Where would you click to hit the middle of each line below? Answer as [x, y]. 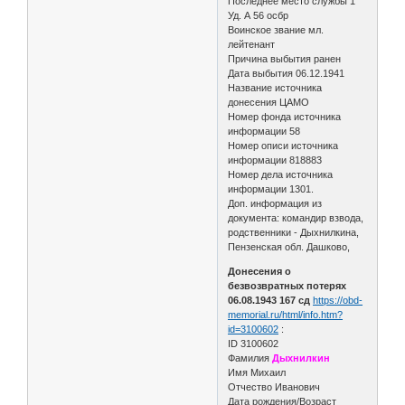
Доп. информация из [275, 203]
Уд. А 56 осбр [259, 15]
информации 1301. [271, 188]
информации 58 [264, 131]
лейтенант [252, 44]
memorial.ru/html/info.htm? [286, 314]
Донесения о [260, 271]
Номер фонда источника [285, 116]
